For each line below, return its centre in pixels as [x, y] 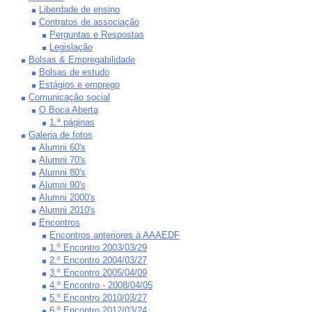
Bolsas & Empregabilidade [82, 60]
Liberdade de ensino [79, 9]
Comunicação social [69, 97]
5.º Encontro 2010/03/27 [98, 298]
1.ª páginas [72, 122]
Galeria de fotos [61, 135]
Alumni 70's [62, 160]
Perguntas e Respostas [97, 34]
